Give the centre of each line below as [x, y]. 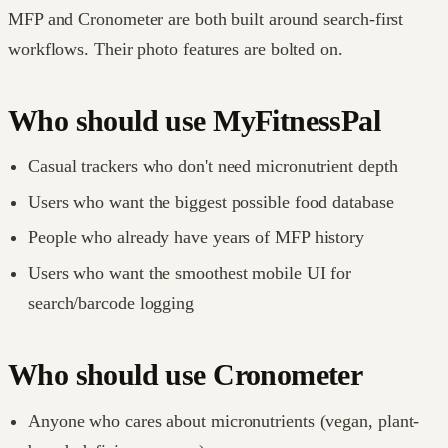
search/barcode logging [111, 303]
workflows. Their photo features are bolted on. [175, 48]
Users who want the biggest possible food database [211, 201]
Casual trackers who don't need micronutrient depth [213, 166]
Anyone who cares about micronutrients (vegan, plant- [224, 420]
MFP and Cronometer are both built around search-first [206, 18]
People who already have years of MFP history [196, 237]
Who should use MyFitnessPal [194, 120]
